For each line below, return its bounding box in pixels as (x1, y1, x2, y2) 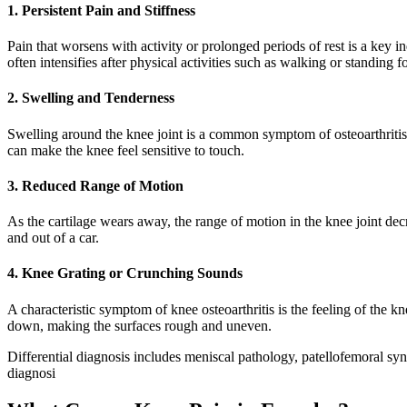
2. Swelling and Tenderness (7, 90, 174, 106)
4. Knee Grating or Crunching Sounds (7, 265, 243, 282)
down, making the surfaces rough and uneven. (7, 317, 272, 333)
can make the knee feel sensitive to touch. (7, 142, 244, 158)
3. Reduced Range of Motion (7, 177, 184, 194)
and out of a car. (7, 230, 99, 246)
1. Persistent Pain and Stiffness (7, 2, 195, 18)
